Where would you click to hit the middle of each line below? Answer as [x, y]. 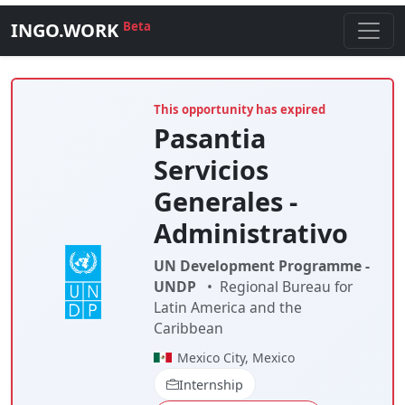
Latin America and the [227, 307]
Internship [211, 384]
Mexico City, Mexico [235, 357]
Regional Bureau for [286, 287]
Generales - [225, 201]
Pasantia [209, 138]
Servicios [211, 170]
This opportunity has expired [239, 109]
